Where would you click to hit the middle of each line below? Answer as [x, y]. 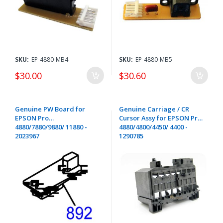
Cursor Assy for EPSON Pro [160, 118]
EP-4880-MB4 [50, 60]
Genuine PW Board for [50, 109]
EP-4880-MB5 [154, 60]
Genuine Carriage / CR [154, 109]
